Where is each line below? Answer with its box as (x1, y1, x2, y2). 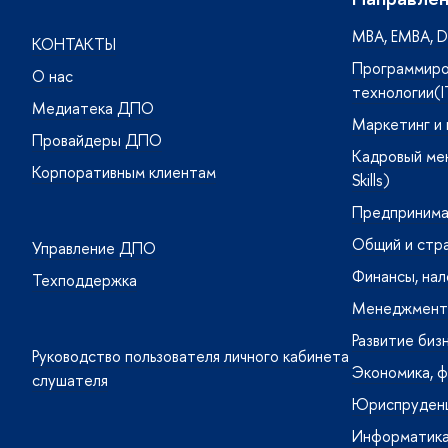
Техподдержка (32, 269, 137, 291)
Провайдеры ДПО (32, 129, 162, 151)
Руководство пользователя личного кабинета (32, 345, 349, 367)
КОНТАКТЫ (32, 33, 116, 55)
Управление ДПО (32, 237, 156, 259)
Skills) (352, 169, 390, 192)
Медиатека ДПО (32, 97, 154, 119)
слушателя (32, 369, 108, 391)
